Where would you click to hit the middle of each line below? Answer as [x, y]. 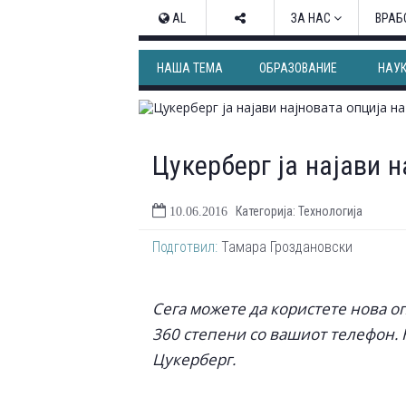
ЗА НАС [312, 18]
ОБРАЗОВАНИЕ [298, 68]
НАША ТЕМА [190, 68]
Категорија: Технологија [299, 211]
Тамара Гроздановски [285, 247]
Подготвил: [185, 247]
